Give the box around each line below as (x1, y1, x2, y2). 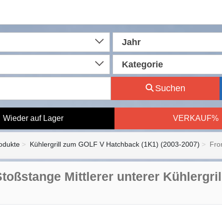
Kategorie (121, 59, 163, 69)
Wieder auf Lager (2, 114, 63, 122)
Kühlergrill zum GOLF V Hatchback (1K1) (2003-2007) (30, 140, 200, 148)
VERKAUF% (172, 114, 219, 122)
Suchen (155, 83, 185, 93)
